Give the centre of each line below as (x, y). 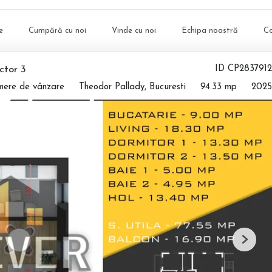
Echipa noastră (210, 30)
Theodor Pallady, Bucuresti (132, 87)
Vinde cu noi (134, 30)
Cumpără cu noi (57, 30)
